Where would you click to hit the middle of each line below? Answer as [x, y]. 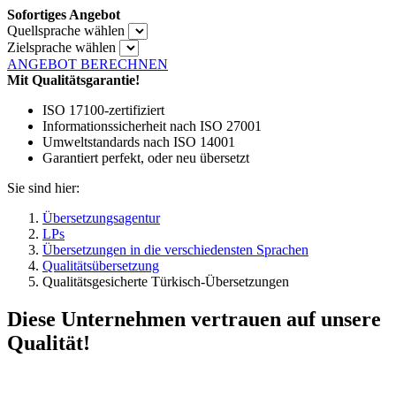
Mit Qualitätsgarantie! [73, 80]
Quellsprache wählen [66, 31]
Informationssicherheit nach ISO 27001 [152, 126]
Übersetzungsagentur [101, 218]
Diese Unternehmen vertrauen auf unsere [194, 320]
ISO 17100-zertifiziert [103, 110]
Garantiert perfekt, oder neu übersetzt [146, 158]
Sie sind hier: [43, 188]
